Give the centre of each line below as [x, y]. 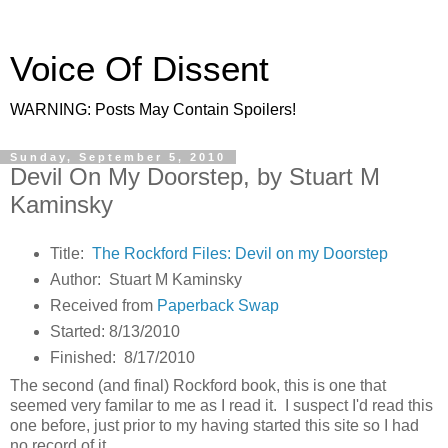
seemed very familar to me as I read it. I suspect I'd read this [221, 406]
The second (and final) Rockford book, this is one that [198, 386]
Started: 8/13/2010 [114, 331]
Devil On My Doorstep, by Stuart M [195, 176]
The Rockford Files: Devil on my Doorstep [239, 253]
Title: [70, 253]
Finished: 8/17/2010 [122, 357]
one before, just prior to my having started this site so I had [214, 426]
